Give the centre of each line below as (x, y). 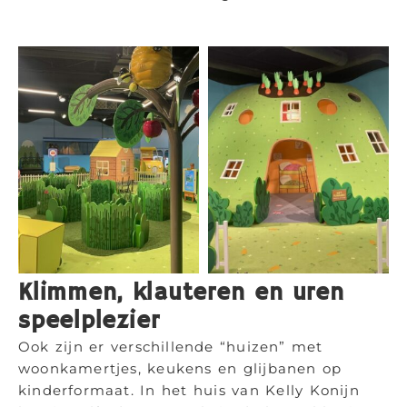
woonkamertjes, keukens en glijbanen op (180, 368)
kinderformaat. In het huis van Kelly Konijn (189, 390)
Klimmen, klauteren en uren (181, 293)
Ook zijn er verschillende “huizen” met (171, 347)
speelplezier (89, 322)
